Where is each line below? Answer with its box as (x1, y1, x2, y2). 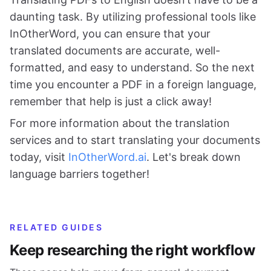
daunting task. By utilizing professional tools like (10, 10, 256, 23)
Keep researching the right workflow (10, 241, 255, 259)
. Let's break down (146, 150, 241, 163)
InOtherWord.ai (68, 150, 146, 163)
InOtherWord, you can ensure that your (10, 27, 211, 40)
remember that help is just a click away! (10, 94, 212, 108)
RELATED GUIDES (10, 221, 103, 232)
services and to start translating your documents (10, 133, 260, 146)
